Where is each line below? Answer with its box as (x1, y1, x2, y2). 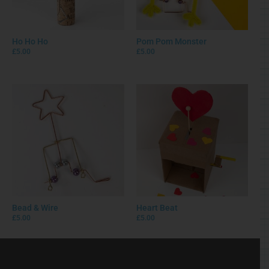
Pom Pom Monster (136, 36, 207, 46)
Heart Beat (136, 202, 178, 213)
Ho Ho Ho (12, 36, 48, 46)
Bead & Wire (12, 202, 58, 213)
